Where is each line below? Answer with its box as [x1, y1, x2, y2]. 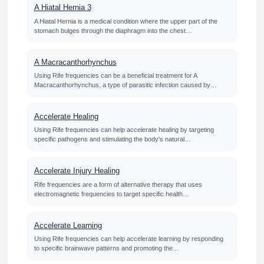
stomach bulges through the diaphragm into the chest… [34, 27, 192, 34]
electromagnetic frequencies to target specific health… [34, 190, 189, 197]
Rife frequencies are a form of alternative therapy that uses [34, 180, 202, 188]
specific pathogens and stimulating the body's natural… [34, 136, 191, 143]
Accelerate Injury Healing [34, 166, 120, 176]
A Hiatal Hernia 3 [34, 3, 91, 12]
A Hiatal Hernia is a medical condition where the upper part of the [34, 17, 217, 25]
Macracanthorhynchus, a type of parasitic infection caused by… [34, 81, 217, 88]
